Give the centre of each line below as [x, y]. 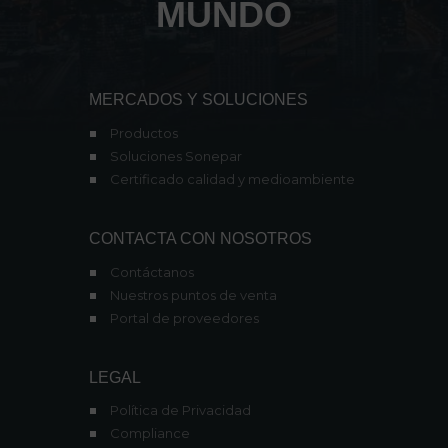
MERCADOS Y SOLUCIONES [198, 100]
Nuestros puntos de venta [193, 294]
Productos [143, 133]
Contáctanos [151, 271]
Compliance [149, 433]
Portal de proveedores [184, 317]
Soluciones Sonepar [175, 156]
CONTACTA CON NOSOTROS [200, 239]
